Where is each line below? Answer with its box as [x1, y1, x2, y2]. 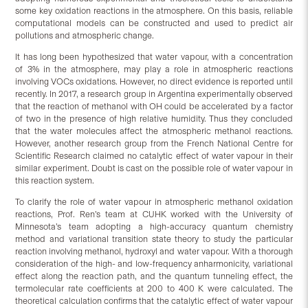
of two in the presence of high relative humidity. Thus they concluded [15, 113, 293, 124]
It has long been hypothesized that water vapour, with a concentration [15, 52, 293, 63]
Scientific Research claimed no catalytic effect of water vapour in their [15, 151, 293, 162]
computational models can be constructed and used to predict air [15, 18, 293, 29]
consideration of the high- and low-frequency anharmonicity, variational [15, 258, 293, 269]
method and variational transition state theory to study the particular [15, 234, 293, 245]
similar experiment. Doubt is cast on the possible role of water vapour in [15, 163, 293, 174]
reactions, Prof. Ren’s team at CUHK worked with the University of [15, 209, 293, 220]
